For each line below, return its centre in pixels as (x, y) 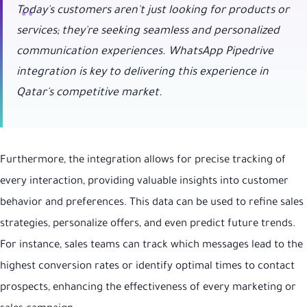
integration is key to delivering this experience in (143, 72)
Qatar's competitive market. (89, 93)
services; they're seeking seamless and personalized (148, 31)
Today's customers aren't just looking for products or (153, 11)
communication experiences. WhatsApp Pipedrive (145, 52)
